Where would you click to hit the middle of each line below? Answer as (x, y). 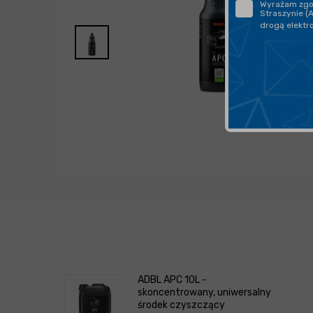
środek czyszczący (181, 305)
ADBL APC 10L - (172, 280)
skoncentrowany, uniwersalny (204, 293)
